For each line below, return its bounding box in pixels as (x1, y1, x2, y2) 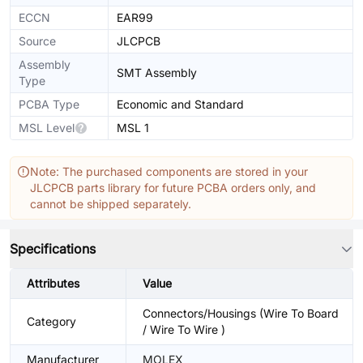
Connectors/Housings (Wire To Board (143, 306, 339, 320)
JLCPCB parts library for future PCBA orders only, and (30, 181, 316, 194)
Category (27, 314, 76, 328)
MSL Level (19, 121, 75, 135)
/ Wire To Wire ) (143, 322, 225, 336)
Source (19, 34, 56, 48)
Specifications (10, 241, 96, 257)
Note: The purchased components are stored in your (30, 164, 308, 178)
